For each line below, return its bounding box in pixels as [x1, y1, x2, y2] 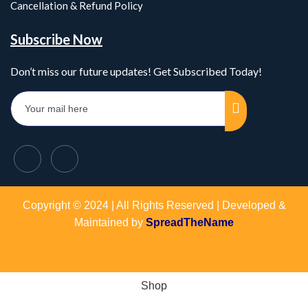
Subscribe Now [10, 31, 102, 47]
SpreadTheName [146, 217, 234, 228]
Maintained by [74, 217, 143, 228]
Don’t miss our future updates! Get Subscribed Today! [10, 65, 262, 78]
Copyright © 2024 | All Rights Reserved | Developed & [22, 199, 286, 211]
